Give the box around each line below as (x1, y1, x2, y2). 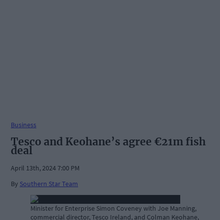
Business (11, 120, 36, 129)
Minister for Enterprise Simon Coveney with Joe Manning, (30, 204, 196, 213)
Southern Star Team (20, 179, 78, 189)
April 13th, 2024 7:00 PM (11, 164, 80, 173)
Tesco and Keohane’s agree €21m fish (11, 135, 206, 148)
